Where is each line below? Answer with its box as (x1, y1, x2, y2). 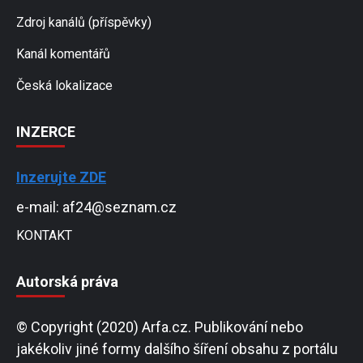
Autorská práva (16, 273, 118, 291)
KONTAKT (16, 228, 72, 244)
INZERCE (16, 123, 75, 141)
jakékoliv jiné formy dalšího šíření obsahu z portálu (16, 340, 338, 358)
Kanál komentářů (16, 46, 110, 62)
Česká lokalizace (16, 78, 113, 94)
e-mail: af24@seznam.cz (16, 199, 177, 216)
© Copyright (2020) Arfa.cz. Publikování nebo (16, 318, 303, 336)
